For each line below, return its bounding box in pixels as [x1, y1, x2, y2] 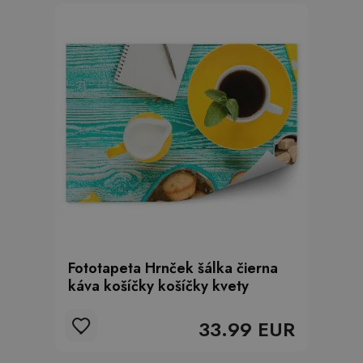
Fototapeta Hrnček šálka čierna [68, 258, 278, 279]
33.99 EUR [199, 315, 295, 344]
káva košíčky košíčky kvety [68, 275, 249, 297]
